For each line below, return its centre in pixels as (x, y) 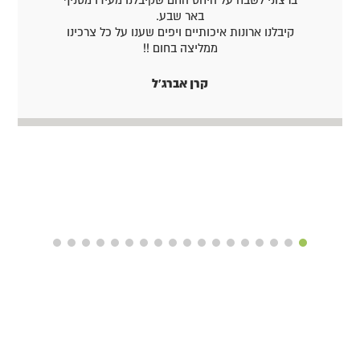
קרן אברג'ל (180, 83)
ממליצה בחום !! (180, 48)
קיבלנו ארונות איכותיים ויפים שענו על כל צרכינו (180, 32)
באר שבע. (180, 16)
